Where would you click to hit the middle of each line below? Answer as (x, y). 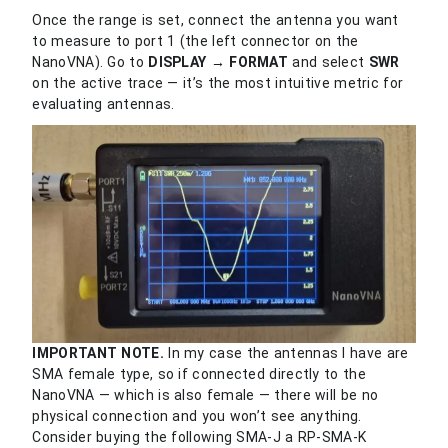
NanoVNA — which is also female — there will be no (205, 394)
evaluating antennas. (103, 103)
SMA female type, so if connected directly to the (199, 373)
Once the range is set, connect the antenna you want (215, 19)
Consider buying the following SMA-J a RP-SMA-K (199, 436)
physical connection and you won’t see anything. (197, 415)
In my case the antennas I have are (286, 352)
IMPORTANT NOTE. (98, 352)
